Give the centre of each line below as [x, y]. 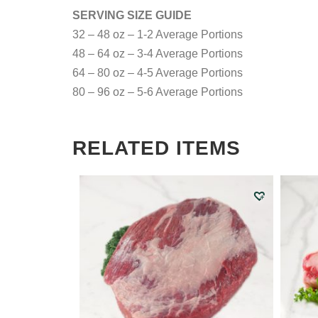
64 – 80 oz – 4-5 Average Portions [158, 73]
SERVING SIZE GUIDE [132, 16]
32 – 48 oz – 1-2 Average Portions [158, 35]
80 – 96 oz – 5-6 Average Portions [158, 92]
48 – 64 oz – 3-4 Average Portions [158, 54]
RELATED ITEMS [157, 148]
